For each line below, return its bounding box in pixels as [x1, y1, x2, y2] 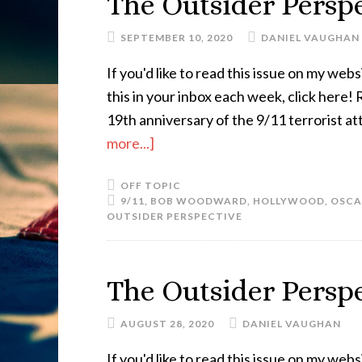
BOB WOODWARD [150, 195, 247, 207]
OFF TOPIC [120, 179, 181, 192]
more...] [107, 134, 154, 152]
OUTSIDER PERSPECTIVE [107, 210, 242, 222]
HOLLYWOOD [253, 195, 325, 207]
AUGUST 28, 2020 [120, 318, 214, 330]
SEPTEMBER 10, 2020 [120, 32, 233, 44]
